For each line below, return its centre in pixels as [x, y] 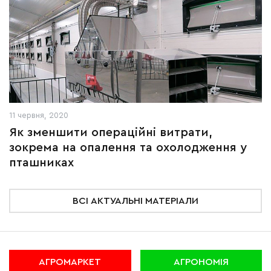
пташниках [41, 163]
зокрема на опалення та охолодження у [128, 148]
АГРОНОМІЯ [201, 262]
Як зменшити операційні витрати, [111, 132]
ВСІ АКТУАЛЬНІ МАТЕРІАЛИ [135, 201]
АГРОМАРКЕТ [70, 262]
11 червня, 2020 [39, 115]
